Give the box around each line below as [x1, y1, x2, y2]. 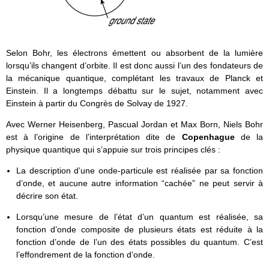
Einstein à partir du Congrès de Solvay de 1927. [6, 98, 188, 108]
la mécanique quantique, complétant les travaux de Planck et [6, 73, 263, 83]
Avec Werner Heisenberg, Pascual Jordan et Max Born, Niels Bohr [6, 119, 263, 129]
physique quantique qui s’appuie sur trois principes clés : [6, 144, 220, 154]
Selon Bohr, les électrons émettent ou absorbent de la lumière [6, 47, 263, 58]
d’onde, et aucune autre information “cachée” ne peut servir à [16, 178, 263, 188]
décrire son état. [16, 190, 78, 201]
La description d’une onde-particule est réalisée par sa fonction [16, 165, 263, 175]
